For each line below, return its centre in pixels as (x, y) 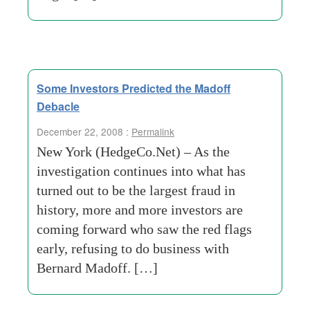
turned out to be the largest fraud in (136, 190)
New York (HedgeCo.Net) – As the (133, 152)
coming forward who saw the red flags (144, 229)
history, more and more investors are (140, 210)
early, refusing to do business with (133, 248)
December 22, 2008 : (84, 131)
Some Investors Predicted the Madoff (134, 88)
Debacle (58, 106)
